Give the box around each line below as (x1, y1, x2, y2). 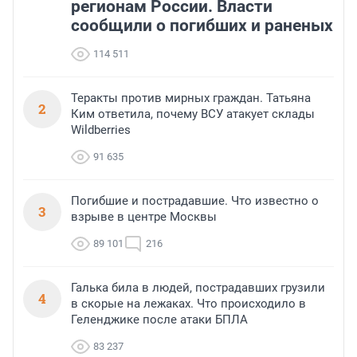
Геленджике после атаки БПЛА (71, 312, 248, 328)
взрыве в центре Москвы (71, 210, 217, 225)
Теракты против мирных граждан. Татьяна (71, 91, 311, 106)
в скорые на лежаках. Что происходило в (71, 296, 306, 312)
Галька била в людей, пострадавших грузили (71, 280, 325, 296)
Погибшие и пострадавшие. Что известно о (71, 194, 319, 209)
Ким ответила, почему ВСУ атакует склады (71, 107, 315, 122)
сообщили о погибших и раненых (71, 16, 333, 36)
